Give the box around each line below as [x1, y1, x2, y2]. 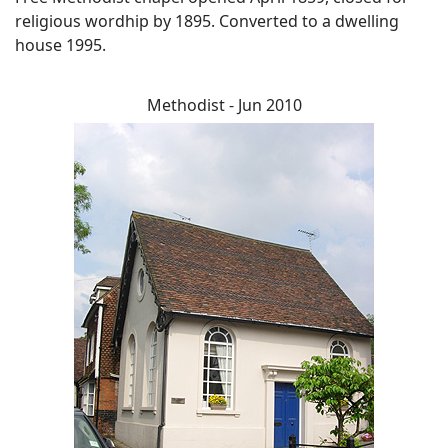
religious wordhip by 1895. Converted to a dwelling [15, 10, 399, 33]
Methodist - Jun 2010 [146, 94, 302, 117]
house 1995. [15, 34, 106, 57]
